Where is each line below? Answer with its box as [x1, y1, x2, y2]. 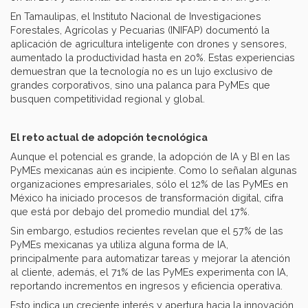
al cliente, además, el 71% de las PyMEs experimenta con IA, [10, 265, 288, 278]
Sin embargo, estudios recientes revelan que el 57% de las [10, 224, 283, 236]
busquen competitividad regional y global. [10, 92, 205, 104]
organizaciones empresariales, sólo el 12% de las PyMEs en [10, 177, 288, 190]
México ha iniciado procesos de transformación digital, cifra [10, 191, 283, 203]
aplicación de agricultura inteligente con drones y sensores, [10, 37, 287, 49]
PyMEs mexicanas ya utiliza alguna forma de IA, [10, 238, 228, 250]
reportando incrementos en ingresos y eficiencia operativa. [10, 279, 283, 291]
